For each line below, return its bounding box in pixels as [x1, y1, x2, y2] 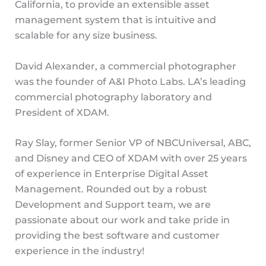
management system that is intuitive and [14, 14, 216, 26]
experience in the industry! [14, 245, 144, 257]
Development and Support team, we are [14, 199, 211, 211]
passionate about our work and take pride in [14, 214, 230, 226]
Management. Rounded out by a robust [14, 183, 207, 195]
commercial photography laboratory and [14, 91, 212, 103]
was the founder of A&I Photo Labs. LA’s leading [14, 75, 246, 87]
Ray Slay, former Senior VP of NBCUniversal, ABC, [14, 137, 251, 149]
